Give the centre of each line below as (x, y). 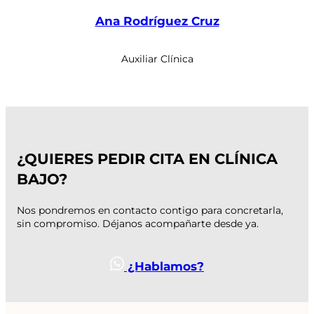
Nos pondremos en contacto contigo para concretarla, (150, 211)
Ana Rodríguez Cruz (157, 20)
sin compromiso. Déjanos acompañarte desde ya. (138, 224)
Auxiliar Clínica (157, 59)
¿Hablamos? (164, 266)
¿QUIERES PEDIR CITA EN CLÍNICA (147, 159)
